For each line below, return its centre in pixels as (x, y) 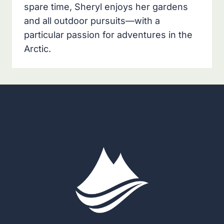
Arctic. (37, 49)
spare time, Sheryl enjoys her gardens (106, 7)
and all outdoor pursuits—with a (92, 21)
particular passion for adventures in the (108, 35)
